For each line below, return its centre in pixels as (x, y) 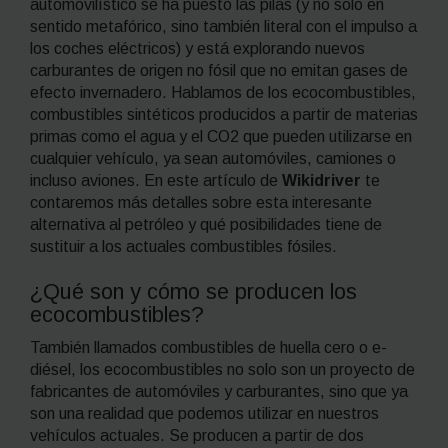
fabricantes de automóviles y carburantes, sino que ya (219, 391)
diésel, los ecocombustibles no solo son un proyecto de (222, 369)
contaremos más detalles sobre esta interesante (201, 202)
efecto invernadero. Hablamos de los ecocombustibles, (223, 92)
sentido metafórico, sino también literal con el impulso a (223, 26)
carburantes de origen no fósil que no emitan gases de (219, 70)
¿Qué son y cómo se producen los (193, 292)
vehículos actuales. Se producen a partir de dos (197, 435)
